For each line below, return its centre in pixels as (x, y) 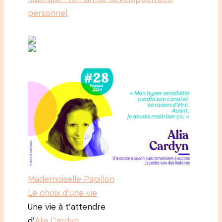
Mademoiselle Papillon (71, 179)
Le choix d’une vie (62, 193)
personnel (48, 13)
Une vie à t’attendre (67, 206)
